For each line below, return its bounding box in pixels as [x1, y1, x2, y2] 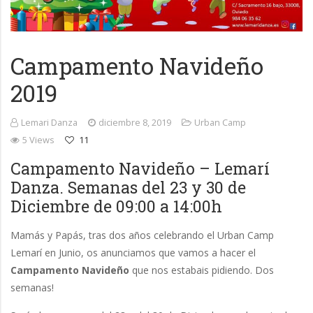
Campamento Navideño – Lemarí [10, 158, 270, 180]
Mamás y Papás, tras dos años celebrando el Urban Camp [10, 228, 274, 242]
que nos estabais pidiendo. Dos [129, 263, 274, 277]
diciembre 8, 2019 [98, 116, 171, 129]
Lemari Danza [20, 116, 78, 129]
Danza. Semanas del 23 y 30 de [10, 177, 246, 198]
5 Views [22, 133, 54, 147]
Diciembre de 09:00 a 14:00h [10, 196, 222, 217]
